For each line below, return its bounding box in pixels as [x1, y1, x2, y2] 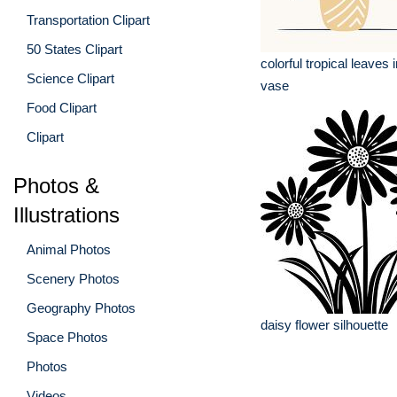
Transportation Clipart [27, 12, 150, 27]
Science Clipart [27, 70, 114, 86]
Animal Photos [27, 241, 111, 257]
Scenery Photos [27, 270, 120, 286]
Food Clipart [27, 99, 97, 115]
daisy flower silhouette [261, 317, 388, 332]
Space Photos [27, 329, 108, 345]
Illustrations [13, 202, 120, 227]
